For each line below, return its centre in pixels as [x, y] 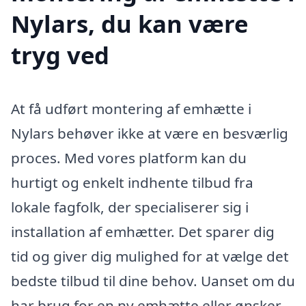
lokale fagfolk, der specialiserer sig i [130, 207]
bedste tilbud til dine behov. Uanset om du [153, 281]
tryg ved [60, 55]
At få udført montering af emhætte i [131, 109]
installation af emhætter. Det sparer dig [143, 232]
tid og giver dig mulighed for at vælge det [150, 256]
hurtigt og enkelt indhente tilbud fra [132, 183]
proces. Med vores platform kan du [129, 158]
